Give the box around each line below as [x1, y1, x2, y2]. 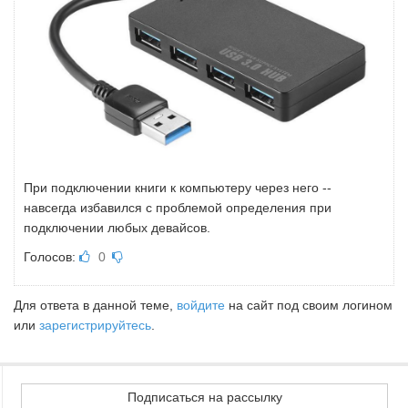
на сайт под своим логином [225, 297, 393, 312]
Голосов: [24, 249, 79, 264]
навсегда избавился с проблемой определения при [24, 199, 331, 215]
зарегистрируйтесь [39, 317, 151, 332]
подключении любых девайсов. [24, 219, 210, 235]
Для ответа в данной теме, [14, 297, 177, 312]
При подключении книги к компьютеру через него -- [24, 179, 331, 195]
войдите [177, 297, 225, 312]
